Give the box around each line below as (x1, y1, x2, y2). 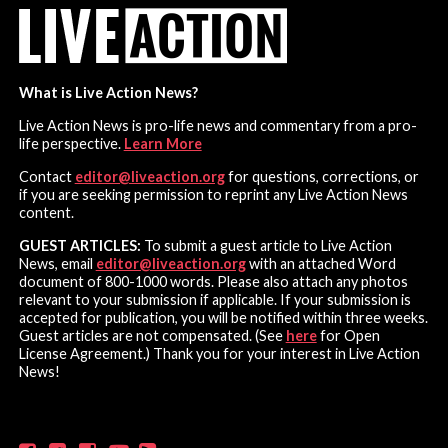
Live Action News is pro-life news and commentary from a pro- (18, 116, 417, 134)
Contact (18, 167, 75, 185)
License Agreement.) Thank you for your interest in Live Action (18, 344, 420, 362)
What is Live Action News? (18, 83, 198, 101)
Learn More (123, 134, 202, 152)
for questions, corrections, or (224, 167, 419, 185)
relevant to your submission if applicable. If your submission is (18, 290, 411, 308)
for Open (316, 326, 380, 344)
